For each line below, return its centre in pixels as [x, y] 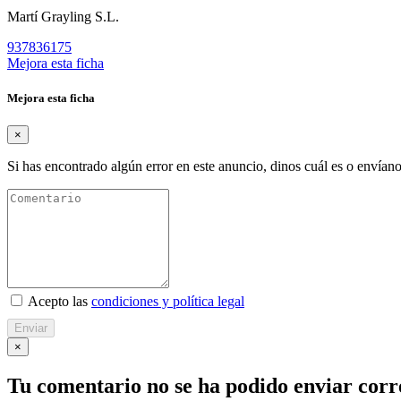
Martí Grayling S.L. [63, 16]
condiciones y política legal [168, 301]
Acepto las [58, 301]
